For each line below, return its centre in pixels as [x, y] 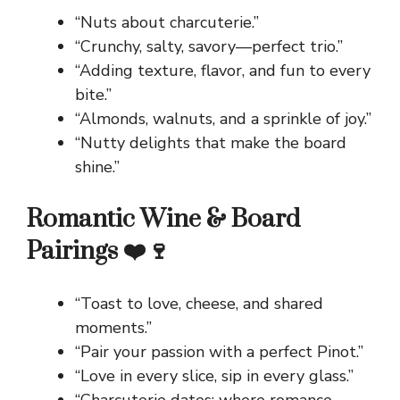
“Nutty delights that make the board [211, 143]
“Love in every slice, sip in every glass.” [214, 376]
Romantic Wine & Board [163, 220]
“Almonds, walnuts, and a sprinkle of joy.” [223, 119]
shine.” [97, 167]
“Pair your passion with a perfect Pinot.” [219, 352]
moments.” [113, 328]
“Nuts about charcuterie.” [167, 23]
